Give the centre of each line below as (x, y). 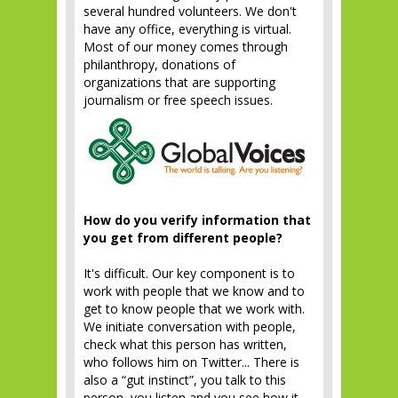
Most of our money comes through (186, 47)
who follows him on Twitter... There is (191, 362)
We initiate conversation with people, (190, 326)
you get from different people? (183, 237)
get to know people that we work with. (194, 308)
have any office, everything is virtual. (187, 29)
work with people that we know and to (194, 291)
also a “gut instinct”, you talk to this (185, 379)
